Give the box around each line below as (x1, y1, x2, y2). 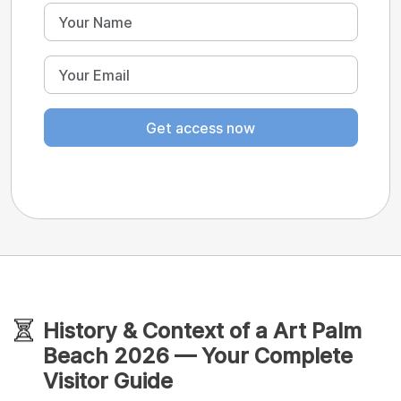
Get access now (146, 118, 255, 137)
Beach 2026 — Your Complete (43, 343, 353, 370)
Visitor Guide (43, 368, 173, 395)
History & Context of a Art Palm (43, 318, 362, 345)
